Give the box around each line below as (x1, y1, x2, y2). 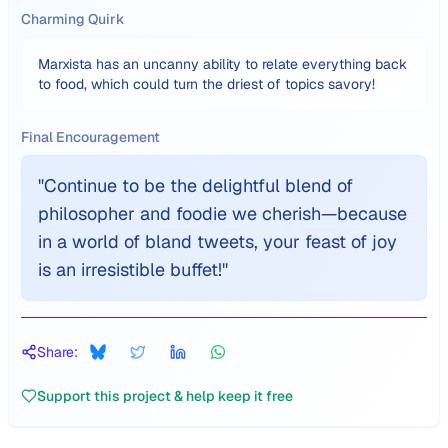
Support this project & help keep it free (37, 387, 293, 405)
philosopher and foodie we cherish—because (38, 202, 407, 225)
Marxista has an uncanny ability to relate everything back (38, 55, 407, 73)
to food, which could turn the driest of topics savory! (38, 75, 375, 93)
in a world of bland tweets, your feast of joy (38, 230, 397, 253)
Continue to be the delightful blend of (44, 174, 353, 197)
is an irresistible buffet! (38, 258, 222, 281)
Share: (37, 343, 78, 361)
